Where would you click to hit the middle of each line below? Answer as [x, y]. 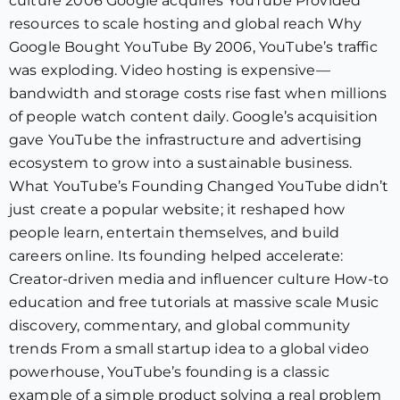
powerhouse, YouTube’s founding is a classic [169, 372]
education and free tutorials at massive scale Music [194, 302]
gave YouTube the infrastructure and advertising [186, 140]
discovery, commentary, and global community [179, 325]
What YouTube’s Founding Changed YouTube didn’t [199, 186]
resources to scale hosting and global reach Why [186, 24]
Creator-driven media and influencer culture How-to [199, 279]
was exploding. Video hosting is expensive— [170, 70]
